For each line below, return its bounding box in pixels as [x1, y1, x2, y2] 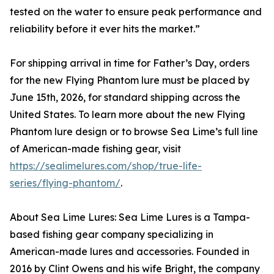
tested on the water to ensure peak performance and [10, 6, 262, 18]
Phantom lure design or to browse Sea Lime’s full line [10, 125, 258, 138]
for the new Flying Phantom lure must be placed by [10, 74, 250, 87]
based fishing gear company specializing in [10, 228, 213, 241]
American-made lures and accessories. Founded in [10, 245, 250, 258]
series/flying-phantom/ [10, 177, 120, 190]
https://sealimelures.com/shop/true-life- [10, 160, 202, 172]
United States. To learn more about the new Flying [10, 108, 245, 121]
